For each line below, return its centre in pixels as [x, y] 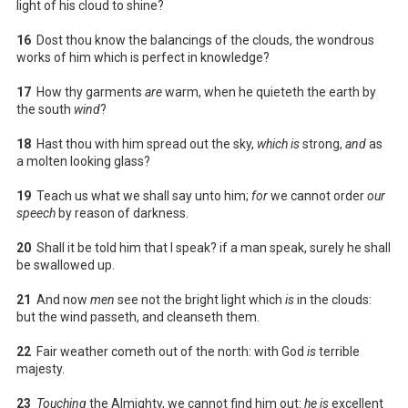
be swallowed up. [66, 265]
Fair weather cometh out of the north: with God [169, 351]
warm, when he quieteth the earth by [269, 92]
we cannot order [317, 195]
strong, [322, 143]
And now [61, 299]
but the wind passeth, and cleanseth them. [138, 316]
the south [45, 109]
